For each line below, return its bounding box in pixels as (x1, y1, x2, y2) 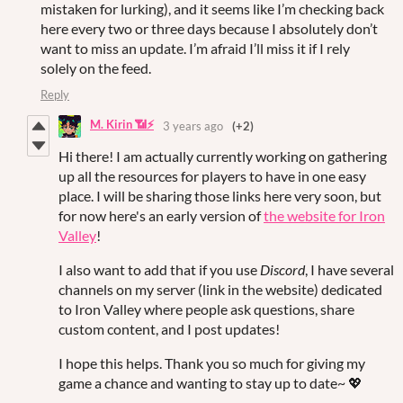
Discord (260, 260, 305, 278)
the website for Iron (264, 206, 385, 224)
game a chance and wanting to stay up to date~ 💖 (58, 373, 363, 391)
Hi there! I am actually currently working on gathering (58, 147, 387, 165)
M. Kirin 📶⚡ (90, 117, 154, 132)
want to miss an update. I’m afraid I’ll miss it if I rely (40, 39, 350, 57)
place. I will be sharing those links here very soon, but (58, 186, 381, 204)
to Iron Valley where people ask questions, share (58, 300, 354, 318)
